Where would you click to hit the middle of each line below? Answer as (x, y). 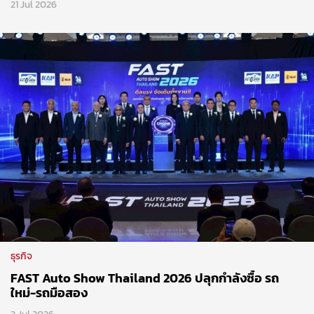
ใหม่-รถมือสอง (49, 187)
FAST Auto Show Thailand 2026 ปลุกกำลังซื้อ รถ (145, 172)
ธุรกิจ (21, 151)
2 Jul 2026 (32, 209)
